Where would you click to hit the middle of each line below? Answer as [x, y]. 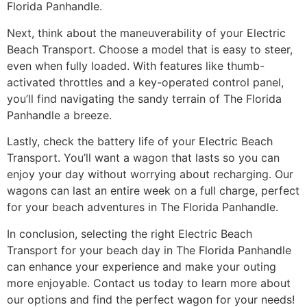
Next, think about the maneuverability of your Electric [146, 33]
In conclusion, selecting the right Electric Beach [130, 233]
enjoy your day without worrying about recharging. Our [150, 174]
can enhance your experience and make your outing [142, 266]
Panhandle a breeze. [59, 115]
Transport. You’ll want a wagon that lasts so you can [143, 158]
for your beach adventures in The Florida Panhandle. [143, 207]
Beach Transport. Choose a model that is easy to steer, [150, 49]
